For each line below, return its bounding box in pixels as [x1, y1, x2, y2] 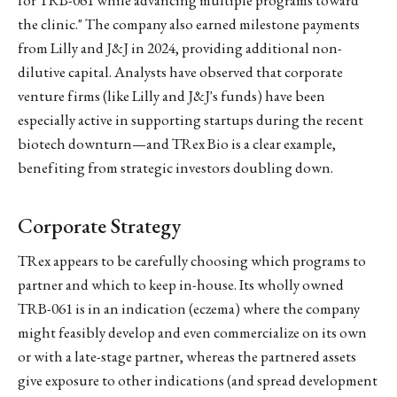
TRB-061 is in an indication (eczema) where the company [18, 299, 360, 319]
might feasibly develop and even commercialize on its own [18, 323, 367, 343]
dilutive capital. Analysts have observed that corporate [18, 61, 343, 82]
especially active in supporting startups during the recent [18, 109, 363, 129]
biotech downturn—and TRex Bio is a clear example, [18, 133, 336, 153]
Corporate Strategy [18, 211, 181, 239]
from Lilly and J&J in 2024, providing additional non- [18, 37, 342, 58]
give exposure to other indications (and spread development [18, 370, 378, 391]
